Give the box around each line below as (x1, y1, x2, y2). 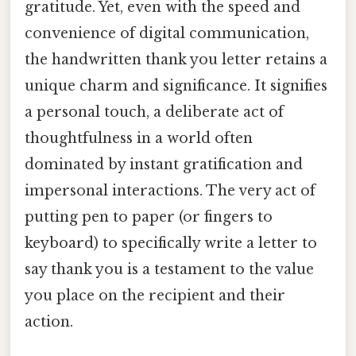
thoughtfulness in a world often (25, 130, 253, 148)
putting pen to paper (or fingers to (25, 208, 273, 226)
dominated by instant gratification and (25, 156, 303, 174)
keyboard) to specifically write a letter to (25, 234, 317, 253)
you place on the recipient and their (25, 287, 285, 305)
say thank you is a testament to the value (25, 261, 314, 279)
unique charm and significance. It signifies (25, 77, 327, 95)
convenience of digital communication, (25, 25, 309, 43)
